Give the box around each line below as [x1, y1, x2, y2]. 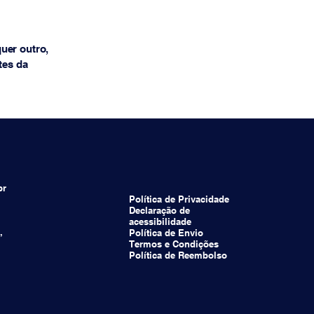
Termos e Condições [129, 238, 219, 250]
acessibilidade [129, 215, 192, 227]
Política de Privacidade [129, 193, 230, 205]
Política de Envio [129, 226, 204, 238]
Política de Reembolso [129, 249, 228, 261]
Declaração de [129, 204, 191, 216]
